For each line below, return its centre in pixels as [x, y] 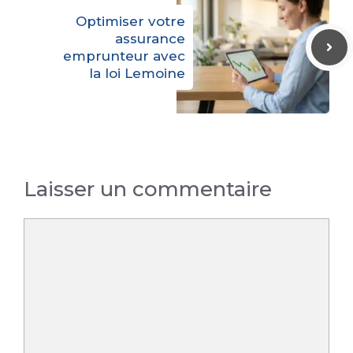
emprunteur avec [124, 56]
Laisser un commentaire [148, 190]
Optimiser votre [130, 22]
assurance [150, 39]
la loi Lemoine [137, 74]
